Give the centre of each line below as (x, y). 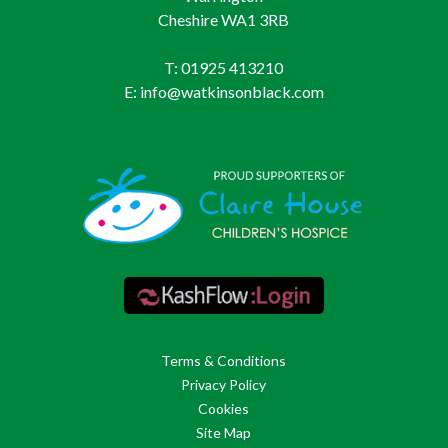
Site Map (224, 432)
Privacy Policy (224, 384)
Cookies (224, 408)
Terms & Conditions (224, 360)
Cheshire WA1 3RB (224, 20)
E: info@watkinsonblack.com (223, 92)
